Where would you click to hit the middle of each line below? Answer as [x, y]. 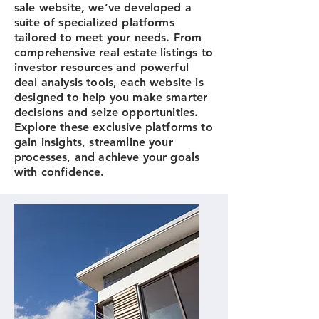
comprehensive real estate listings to [114, 52]
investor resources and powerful [101, 67]
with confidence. [59, 172]
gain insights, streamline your [94, 142]
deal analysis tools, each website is [109, 82]
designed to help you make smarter [111, 97]
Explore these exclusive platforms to [114, 127]
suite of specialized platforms [94, 22]
